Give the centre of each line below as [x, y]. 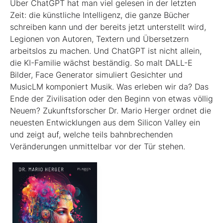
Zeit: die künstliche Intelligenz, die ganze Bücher [100, 15]
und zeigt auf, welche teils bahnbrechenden [91, 135]
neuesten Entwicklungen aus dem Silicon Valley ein [105, 123]
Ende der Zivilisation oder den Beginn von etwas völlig [111, 99]
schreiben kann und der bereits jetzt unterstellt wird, [108, 27]
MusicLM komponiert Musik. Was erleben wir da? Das [109, 87]
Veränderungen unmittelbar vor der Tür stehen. [98, 147]
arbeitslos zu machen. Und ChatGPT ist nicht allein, [106, 51]
